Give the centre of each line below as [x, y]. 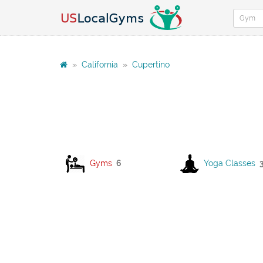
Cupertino [151, 65]
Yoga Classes [230, 163]
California [100, 65]
